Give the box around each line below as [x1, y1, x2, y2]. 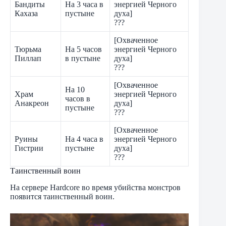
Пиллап [15, 54, 41, 63]
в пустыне [65, 54, 100, 63]
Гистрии [15, 144, 43, 153]
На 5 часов [65, 45, 102, 54]
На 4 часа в [65, 135, 103, 144]
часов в [65, 94, 90, 103]
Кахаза [15, 9, 38, 18]
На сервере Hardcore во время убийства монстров [10, 183, 181, 192]
